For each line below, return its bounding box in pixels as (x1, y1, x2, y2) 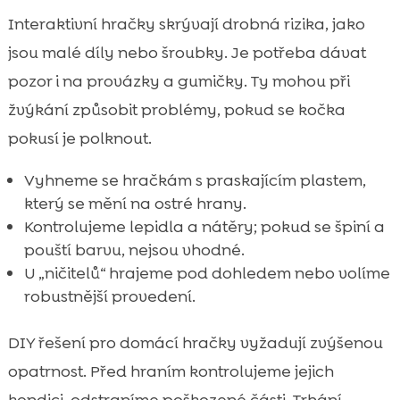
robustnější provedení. (23, 286, 196, 308)
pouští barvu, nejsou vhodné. (23, 239, 245, 262)
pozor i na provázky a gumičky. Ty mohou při (7, 71, 350, 93)
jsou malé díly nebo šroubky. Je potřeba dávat (7, 42, 366, 64)
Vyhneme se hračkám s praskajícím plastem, (23, 170, 366, 192)
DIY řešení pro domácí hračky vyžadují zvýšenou (7, 332, 383, 354)
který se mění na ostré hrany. (23, 193, 246, 215)
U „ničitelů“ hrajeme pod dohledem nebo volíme (23, 262, 390, 285)
